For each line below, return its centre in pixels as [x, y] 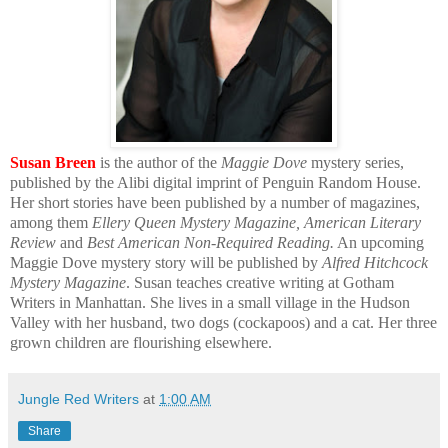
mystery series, [357, 162]
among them [51, 222]
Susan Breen [55, 162]
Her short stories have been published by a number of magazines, [215, 202]
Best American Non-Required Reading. [210, 242]
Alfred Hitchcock [375, 262]
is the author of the [160, 162]
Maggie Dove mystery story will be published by [166, 262]
